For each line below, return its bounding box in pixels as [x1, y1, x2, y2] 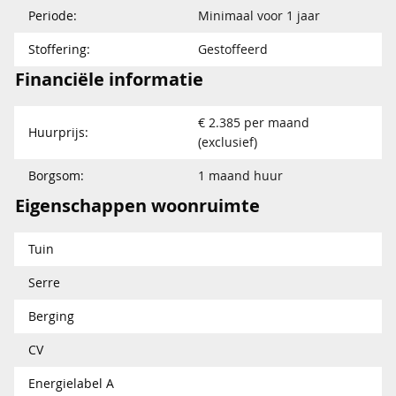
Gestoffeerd [198, 41, 268, 57]
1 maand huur [198, 167, 283, 184]
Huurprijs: [28, 124, 88, 141]
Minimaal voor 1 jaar [198, 7, 320, 24]
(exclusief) [198, 133, 257, 150]
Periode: [28, 7, 77, 24]
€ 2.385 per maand [198, 114, 309, 131]
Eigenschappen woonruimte [15, 194, 260, 217]
